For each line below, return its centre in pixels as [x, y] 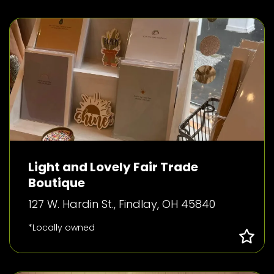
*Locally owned [61, 228]
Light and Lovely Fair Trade [113, 167]
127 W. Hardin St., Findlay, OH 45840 [122, 204]
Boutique [57, 183]
